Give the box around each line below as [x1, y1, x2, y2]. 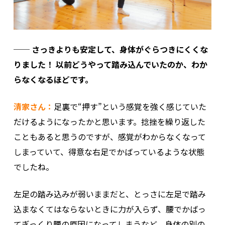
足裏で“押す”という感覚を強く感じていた [53, 100, 206, 113]
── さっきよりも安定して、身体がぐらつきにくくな [13, 43, 208, 55]
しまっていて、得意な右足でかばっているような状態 [13, 145, 204, 158]
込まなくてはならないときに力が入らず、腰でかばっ [13, 202, 206, 215]
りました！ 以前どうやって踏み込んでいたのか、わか [13, 58, 207, 70]
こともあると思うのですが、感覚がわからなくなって [13, 130, 206, 143]
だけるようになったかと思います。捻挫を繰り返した [13, 115, 205, 128]
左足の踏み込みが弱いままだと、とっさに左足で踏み [13, 187, 206, 200]
